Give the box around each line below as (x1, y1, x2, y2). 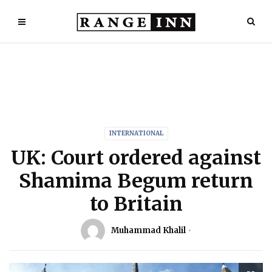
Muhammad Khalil (110, 225, 186, 236)
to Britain (89, 192, 183, 216)
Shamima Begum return (19, 169, 253, 193)
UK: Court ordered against (11, 146, 261, 170)
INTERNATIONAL (109, 129, 163, 137)
